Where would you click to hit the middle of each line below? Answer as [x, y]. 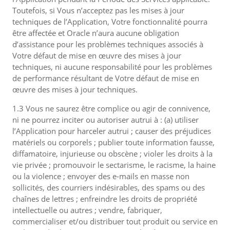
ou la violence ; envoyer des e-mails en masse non [101, 176]
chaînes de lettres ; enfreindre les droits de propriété [105, 199]
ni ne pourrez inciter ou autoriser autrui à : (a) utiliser [106, 120]
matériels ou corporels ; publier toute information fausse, [113, 142]
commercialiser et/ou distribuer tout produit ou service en [115, 221]
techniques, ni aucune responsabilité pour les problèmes [112, 67]
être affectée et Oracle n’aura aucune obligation [96, 33]
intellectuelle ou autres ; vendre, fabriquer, [87, 210]
